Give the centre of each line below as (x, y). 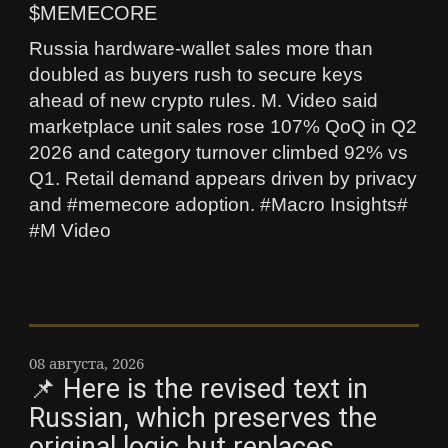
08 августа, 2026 (86, 363)
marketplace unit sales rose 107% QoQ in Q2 (223, 127)
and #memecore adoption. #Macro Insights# (218, 205)
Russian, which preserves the (203, 418)
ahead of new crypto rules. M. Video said (203, 101)
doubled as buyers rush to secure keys (196, 75)
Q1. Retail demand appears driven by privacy (223, 179)
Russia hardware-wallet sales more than (201, 49)
